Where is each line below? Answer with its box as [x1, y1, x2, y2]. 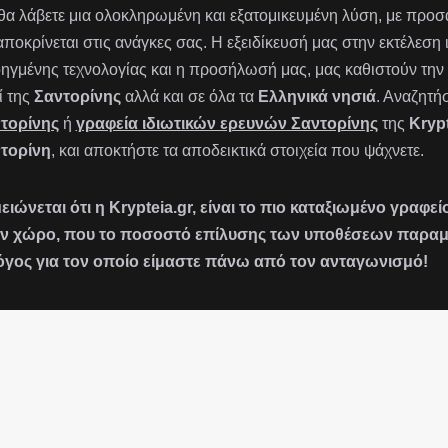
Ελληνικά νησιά [257, 88, 376, 106]
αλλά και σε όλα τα [120, 88, 258, 106]
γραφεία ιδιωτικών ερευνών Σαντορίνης [75, 115, 378, 133]
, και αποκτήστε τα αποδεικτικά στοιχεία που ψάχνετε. [50, 142, 424, 160]
